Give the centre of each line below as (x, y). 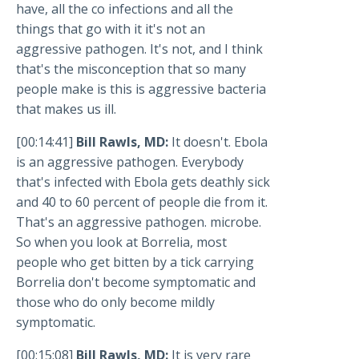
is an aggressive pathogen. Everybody (130, 162)
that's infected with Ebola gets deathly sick (143, 182)
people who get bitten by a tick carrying (135, 262)
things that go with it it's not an (111, 29)
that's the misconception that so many (131, 69)
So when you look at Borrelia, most (121, 242)
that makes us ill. (66, 109)
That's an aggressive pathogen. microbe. (139, 222)
